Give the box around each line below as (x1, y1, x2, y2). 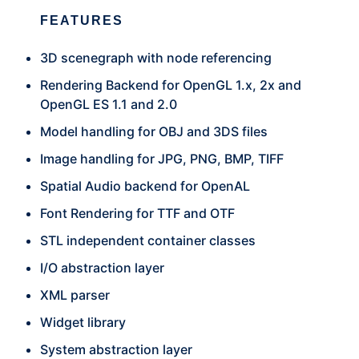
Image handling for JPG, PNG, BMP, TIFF (40, 151, 284, 167)
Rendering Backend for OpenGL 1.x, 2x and (40, 77, 301, 94)
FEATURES (40, 14, 123, 28)
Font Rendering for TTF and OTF (40, 205, 235, 222)
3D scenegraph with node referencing (40, 50, 272, 67)
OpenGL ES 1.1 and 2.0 (40, 96, 177, 113)
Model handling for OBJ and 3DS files (40, 123, 268, 140)
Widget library (40, 314, 126, 331)
